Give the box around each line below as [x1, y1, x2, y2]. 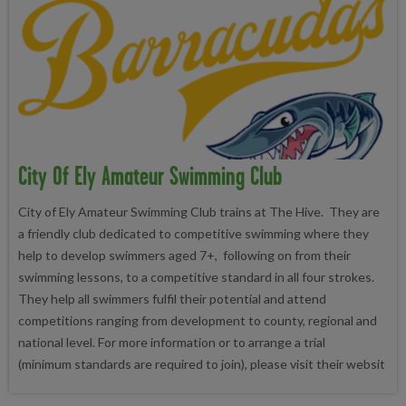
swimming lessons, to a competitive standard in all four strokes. [18, 269, 374, 285]
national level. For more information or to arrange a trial [18, 334, 325, 350]
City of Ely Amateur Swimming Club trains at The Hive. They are [18, 204, 380, 219]
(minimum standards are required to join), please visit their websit [18, 356, 385, 372]
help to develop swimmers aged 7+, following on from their [18, 247, 351, 263]
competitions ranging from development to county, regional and [18, 313, 377, 328]
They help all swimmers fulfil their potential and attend [18, 291, 326, 306]
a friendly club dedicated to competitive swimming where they [18, 226, 369, 241]
